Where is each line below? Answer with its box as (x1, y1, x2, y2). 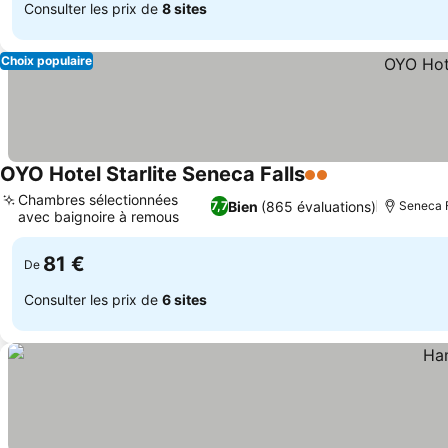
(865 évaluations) (261, 197, 377, 215)
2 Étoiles (304, 175, 370, 195)
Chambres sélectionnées (18, 191, 178, 208)
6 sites (162, 290, 207, 308)
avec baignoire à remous (18, 208, 179, 225)
